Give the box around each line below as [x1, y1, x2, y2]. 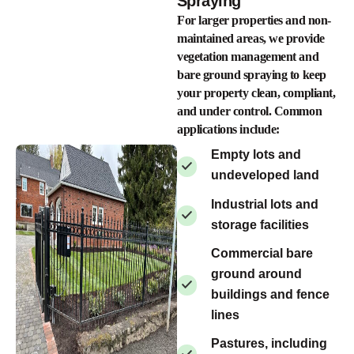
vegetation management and [177, 50, 319, 64]
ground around [211, 266, 302, 281]
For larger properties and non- [177, 13, 332, 28]
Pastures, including [211, 336, 327, 350]
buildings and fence [211, 287, 330, 301]
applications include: [177, 122, 280, 137]
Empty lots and [211, 148, 301, 162]
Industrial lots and [211, 197, 318, 211]
